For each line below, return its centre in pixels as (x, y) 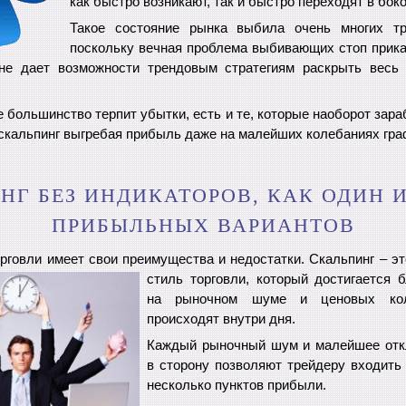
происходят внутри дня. (221, 319)
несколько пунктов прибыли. (237, 386)
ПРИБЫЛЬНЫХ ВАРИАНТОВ (203, 225)
